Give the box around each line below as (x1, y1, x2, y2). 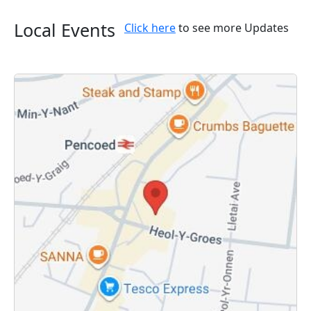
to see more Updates (176, 20, 289, 36)
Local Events (14, 18, 115, 42)
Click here (124, 20, 176, 36)
